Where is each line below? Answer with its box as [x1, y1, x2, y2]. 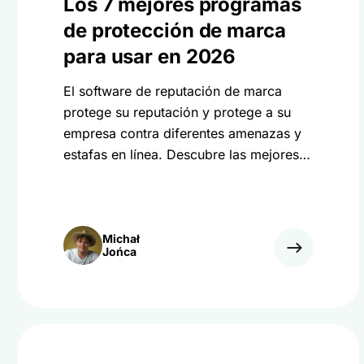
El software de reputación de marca [63, 83, 282, 99]
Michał [102, 232, 140, 245]
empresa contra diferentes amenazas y [63, 125, 301, 141]
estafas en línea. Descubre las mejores [63, 146, 299, 162]
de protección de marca [63, 19, 286, 42]
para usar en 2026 [63, 45, 236, 68]
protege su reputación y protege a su [63, 104, 291, 120]
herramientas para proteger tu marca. [63, 167, 292, 184]
